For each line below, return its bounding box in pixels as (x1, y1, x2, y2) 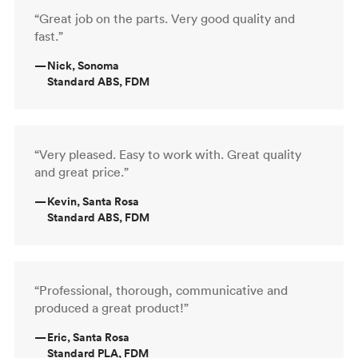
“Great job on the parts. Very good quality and (34, 10, 295, 26)
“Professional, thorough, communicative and (34, 281, 288, 298)
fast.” (34, 27, 63, 44)
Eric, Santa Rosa (47, 328, 129, 345)
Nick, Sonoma (47, 57, 119, 74)
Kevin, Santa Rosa (47, 193, 139, 209)
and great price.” (34, 163, 129, 180)
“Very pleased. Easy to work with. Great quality (34, 145, 301, 162)
